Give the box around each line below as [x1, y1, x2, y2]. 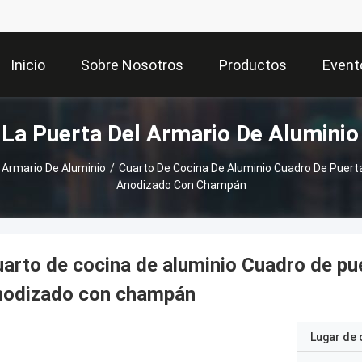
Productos [219, 57, 287, 74]
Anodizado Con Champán [116, 179, 246, 192]
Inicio [11, 57, 45, 74]
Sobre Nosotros [81, 57, 183, 74]
